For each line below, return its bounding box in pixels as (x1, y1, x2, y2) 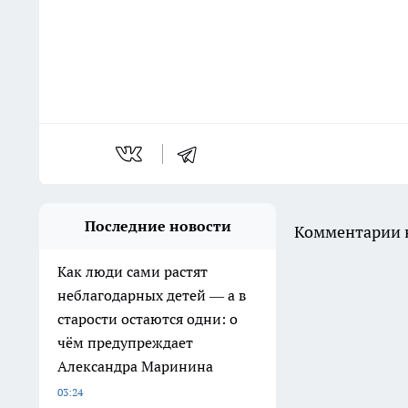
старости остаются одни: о (57, 310, 238, 329)
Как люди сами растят (57, 262, 208, 281)
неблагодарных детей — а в (57, 286, 246, 305)
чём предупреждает (57, 333, 193, 352)
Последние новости (84, 217, 231, 236)
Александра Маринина (57, 357, 213, 376)
